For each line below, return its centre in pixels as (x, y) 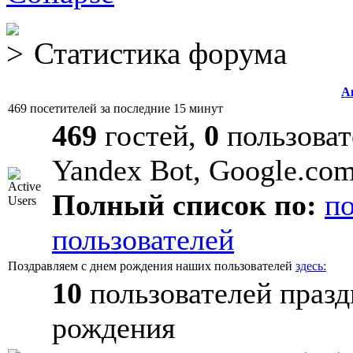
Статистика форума (156, 53)
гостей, (150, 136)
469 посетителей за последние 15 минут (115, 108)
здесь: (311, 266)
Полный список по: (184, 205)
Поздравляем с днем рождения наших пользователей (152, 266)
